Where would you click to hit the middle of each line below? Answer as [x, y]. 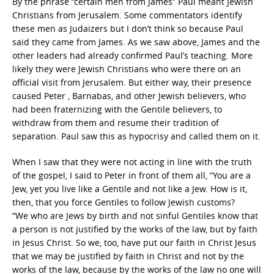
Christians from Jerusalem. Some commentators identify [127, 15]
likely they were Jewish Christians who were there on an [127, 69]
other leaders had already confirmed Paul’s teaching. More [132, 55]
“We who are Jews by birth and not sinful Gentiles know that [135, 216]
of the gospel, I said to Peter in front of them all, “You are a [131, 175]
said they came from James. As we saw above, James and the [136, 42]
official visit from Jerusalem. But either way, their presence [132, 82]
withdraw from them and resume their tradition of [116, 123]
